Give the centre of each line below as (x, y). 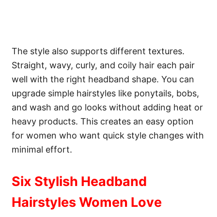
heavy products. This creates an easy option (103, 121)
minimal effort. (42, 149)
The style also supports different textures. (98, 51)
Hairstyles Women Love (87, 202)
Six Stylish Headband (79, 181)
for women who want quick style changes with (108, 135)
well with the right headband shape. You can (103, 79)
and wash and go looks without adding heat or (107, 107)
